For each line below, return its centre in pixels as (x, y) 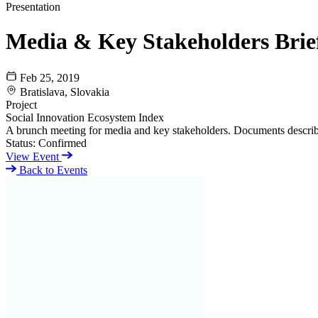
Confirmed (62, 143)
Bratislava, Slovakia (65, 92)
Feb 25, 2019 (50, 77)
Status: (21, 143)
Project (21, 104)
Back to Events (52, 170)
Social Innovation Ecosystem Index (85, 117)
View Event (34, 156)
